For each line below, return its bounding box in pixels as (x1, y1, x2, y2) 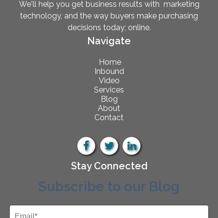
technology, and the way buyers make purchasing (20, 11, 198, 21)
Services (94, 85, 124, 95)
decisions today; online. (67, 23, 151, 33)
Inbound (94, 67, 124, 76)
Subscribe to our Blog (38, 178, 180, 195)
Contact (94, 113, 124, 123)
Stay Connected (71, 160, 147, 172)
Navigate (87, 35, 131, 47)
